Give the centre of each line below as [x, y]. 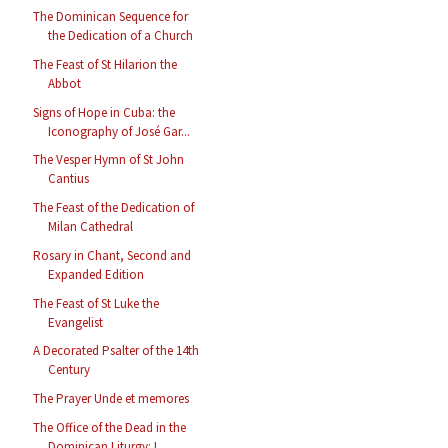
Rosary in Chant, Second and [112, 255]
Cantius [69, 179]
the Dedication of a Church [121, 36]
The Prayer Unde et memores [111, 399]
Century [69, 370]
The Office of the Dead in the [110, 427]
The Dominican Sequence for [111, 17]
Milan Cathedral [91, 227]
